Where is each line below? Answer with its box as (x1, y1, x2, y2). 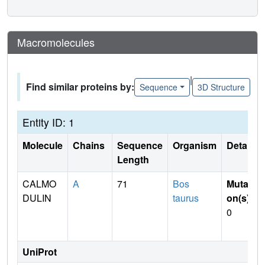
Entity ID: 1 (22, 115, 75, 130)
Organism (173, 138, 216, 153)
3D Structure (197, 80, 245, 93)
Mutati (227, 177, 254, 191)
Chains (73, 138, 107, 153)
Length (117, 153, 149, 167)
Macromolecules (17, 34, 95, 50)
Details (227, 138, 257, 153)
